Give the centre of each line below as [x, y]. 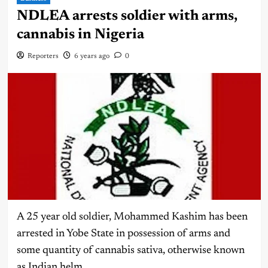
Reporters [43, 57]
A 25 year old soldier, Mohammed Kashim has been [132, 217]
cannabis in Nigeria [80, 35]
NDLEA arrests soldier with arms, [127, 16]
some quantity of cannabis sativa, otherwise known [130, 250]
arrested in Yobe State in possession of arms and [123, 234]
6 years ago [92, 57]
